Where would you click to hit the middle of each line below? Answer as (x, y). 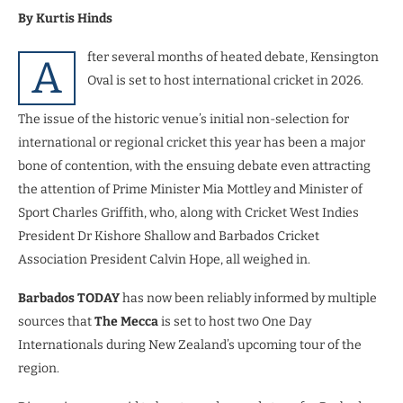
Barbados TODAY (69, 298)
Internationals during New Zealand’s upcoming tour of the (190, 345)
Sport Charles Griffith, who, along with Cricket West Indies (188, 212)
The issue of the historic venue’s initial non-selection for (184, 119)
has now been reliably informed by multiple (248, 298)
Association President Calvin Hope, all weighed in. (164, 259)
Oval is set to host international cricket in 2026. (225, 80)
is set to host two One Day (236, 321)
